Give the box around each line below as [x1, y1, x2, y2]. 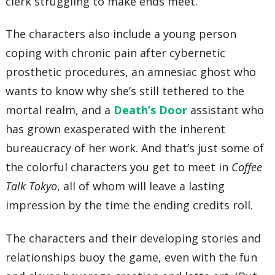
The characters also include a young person [6, 26, 237, 42]
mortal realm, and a [6, 103, 114, 118]
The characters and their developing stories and [6, 230, 261, 246]
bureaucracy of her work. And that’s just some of [6, 141, 265, 156]
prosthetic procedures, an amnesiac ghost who [6, 64, 257, 80]
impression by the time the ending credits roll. [6, 198, 254, 213]
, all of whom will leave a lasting [57, 179, 225, 194]
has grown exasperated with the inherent [6, 122, 226, 137]
